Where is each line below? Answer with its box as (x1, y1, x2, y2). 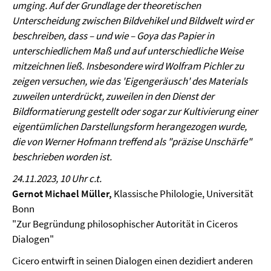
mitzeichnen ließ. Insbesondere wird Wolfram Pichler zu (12, 59, 244, 73)
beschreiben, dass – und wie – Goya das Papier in (12, 28, 214, 42)
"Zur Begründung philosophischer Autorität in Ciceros (12, 217, 238, 230)
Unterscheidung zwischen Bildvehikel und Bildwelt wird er (12, 13, 253, 27)
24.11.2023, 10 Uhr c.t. (12, 171, 102, 185)
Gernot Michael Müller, (12, 186, 112, 200)
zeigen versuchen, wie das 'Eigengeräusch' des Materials (12, 74, 247, 88)
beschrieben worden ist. (12, 149, 112, 163)
